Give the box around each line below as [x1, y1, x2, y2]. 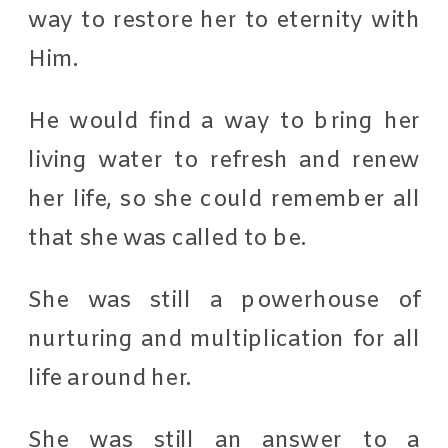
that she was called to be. [28, 223, 313, 254]
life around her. [28, 363, 198, 394]
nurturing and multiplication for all [28, 324, 421, 355]
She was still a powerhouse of [28, 285, 421, 315]
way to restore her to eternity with [28, 5, 421, 35]
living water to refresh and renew [28, 145, 421, 175]
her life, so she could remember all [28, 184, 421, 215]
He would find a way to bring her [28, 106, 421, 136]
